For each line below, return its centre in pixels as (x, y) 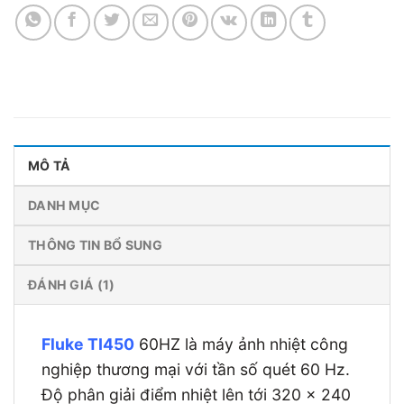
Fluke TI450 (88, 344)
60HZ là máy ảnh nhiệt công (241, 344)
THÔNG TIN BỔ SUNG (95, 244)
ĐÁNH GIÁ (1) (72, 284)
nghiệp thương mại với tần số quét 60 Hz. (196, 369)
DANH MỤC (64, 205)
